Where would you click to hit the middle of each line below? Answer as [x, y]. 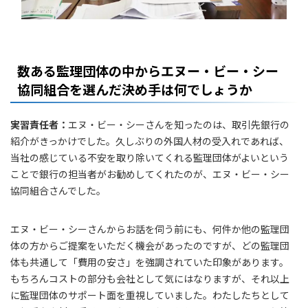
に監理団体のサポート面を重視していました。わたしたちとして [150, 295]
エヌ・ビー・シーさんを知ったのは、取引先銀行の [179, 125]
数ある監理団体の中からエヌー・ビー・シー [148, 71]
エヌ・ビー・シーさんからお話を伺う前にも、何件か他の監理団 [150, 229]
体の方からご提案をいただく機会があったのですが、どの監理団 [150, 246]
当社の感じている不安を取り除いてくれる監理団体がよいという [150, 158]
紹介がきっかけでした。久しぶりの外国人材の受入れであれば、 [150, 141]
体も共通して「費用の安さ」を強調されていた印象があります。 [150, 262]
